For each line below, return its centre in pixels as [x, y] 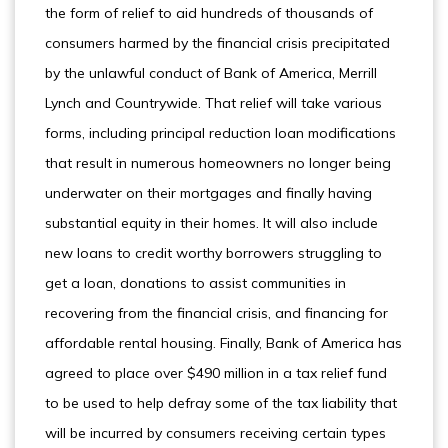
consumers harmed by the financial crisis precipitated [217, 43]
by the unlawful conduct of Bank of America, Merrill [211, 73]
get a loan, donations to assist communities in [195, 283]
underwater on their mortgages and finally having [208, 193]
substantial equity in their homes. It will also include [211, 223]
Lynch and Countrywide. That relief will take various [213, 103]
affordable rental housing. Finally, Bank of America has [223, 343]
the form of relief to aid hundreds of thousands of [209, 13]
